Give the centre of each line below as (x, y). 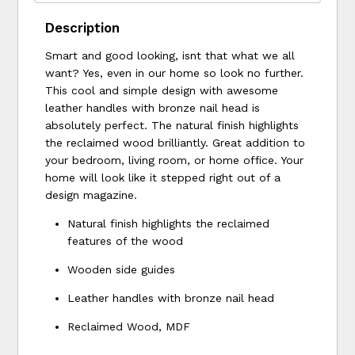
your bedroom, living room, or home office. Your (175, 160)
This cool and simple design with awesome (162, 90)
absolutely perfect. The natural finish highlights (172, 125)
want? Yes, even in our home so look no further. (175, 73)
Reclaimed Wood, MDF (129, 326)
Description (83, 27)
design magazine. (92, 195)
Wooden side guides (122, 269)
